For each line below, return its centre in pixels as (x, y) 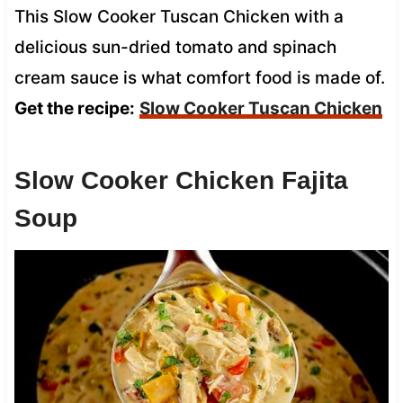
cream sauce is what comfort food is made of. (199, 77)
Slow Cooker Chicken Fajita (181, 180)
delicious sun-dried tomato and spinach (175, 47)
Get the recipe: (74, 108)
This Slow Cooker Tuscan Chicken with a (179, 16)
